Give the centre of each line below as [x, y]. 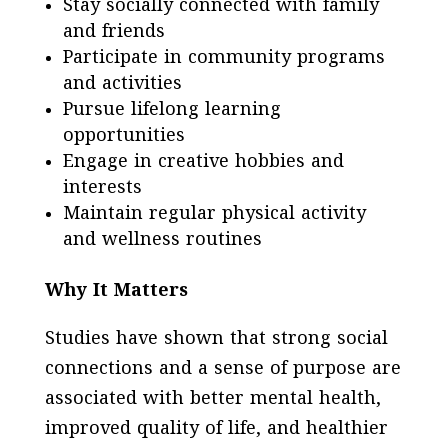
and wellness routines [162, 240]
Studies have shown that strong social [216, 339]
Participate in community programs [223, 58]
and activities [122, 84]
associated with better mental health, [212, 399]
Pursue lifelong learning [171, 110]
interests [102, 188]
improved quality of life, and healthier [216, 429]
